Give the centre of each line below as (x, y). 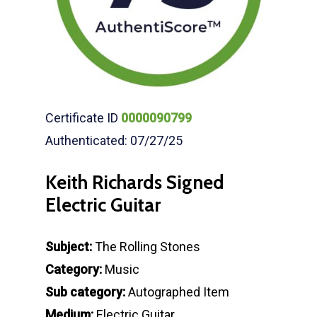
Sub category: (85, 292)
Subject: (69, 247)
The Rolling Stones (146, 247)
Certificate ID (83, 118)
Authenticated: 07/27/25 (114, 140)
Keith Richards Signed (135, 183)
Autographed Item (177, 292)
